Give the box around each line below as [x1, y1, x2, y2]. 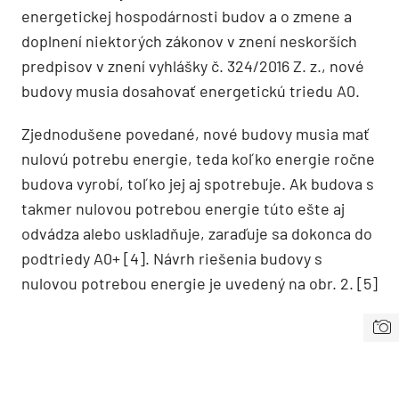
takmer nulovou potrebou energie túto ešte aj [21, 198, 345, 218]
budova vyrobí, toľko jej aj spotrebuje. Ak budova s [21, 173, 374, 193]
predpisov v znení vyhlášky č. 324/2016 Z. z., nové [21, 55, 364, 76]
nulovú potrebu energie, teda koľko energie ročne [21, 148, 375, 168]
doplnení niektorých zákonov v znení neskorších [21, 30, 357, 51]
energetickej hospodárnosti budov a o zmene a [21, 5, 352, 26]
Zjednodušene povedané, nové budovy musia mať [21, 123, 370, 143]
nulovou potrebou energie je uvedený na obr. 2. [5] [21, 273, 378, 293]
